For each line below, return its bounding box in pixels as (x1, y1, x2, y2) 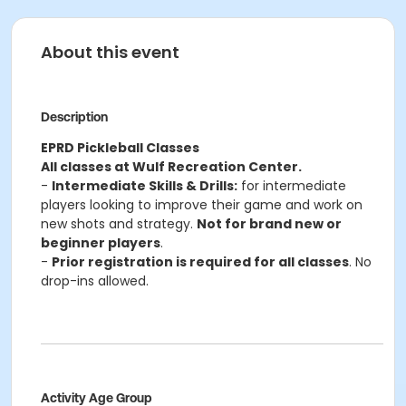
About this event (41, 41, 179, 63)
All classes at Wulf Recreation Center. (41, 158, 302, 176)
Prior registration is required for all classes (52, 253, 349, 271)
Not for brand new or (197, 215, 342, 233)
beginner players (41, 234, 160, 252)
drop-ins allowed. (41, 272, 149, 290)
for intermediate (237, 177, 346, 195)
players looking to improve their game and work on (41, 196, 362, 214)
